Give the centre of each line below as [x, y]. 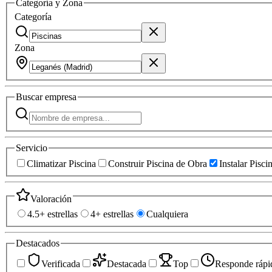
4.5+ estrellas [53, 214]
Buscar [30, 97]
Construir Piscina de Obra [158, 163]
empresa [61, 97]
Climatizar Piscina [61, 163]
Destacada [127, 263]
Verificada [61, 263]
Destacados [38, 243]
